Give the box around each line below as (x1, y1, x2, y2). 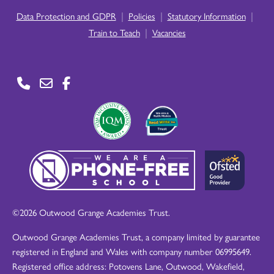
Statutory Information (167, 9, 246, 22)
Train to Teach (88, 26, 140, 39)
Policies (128, 9, 155, 22)
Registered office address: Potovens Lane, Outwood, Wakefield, (12, 259, 245, 272)
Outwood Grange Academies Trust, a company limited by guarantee (12, 230, 260, 243)
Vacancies (152, 26, 186, 39)
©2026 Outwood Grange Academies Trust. (12, 206, 170, 218)
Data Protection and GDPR (16, 9, 116, 22)
